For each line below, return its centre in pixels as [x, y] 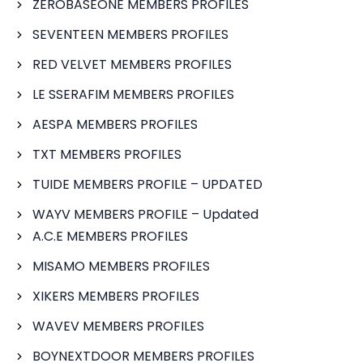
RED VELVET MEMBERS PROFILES [132, 64]
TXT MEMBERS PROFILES [107, 154]
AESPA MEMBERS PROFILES [115, 124]
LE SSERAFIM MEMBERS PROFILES [133, 94]
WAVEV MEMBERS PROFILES [118, 326]
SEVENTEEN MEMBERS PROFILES [130, 34]
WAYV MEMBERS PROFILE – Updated [145, 214]
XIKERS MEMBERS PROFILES [116, 296]
